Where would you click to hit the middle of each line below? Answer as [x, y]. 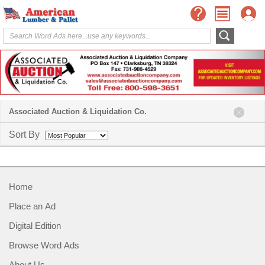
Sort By [24, 135]
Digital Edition [35, 226]
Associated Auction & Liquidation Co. [78, 112]
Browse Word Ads [44, 245]
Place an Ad [32, 206]
